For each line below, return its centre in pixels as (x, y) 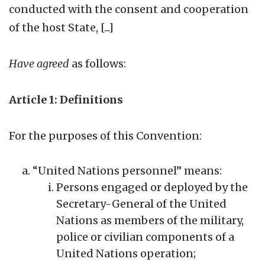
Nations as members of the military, (150, 220)
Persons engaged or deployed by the (152, 187)
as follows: (98, 63)
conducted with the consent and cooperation (129, 9)
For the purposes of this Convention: (105, 135)
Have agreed (39, 63)
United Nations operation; (126, 253)
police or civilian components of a (145, 237)
